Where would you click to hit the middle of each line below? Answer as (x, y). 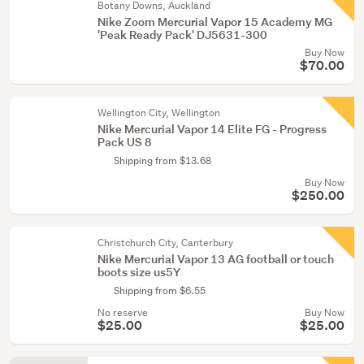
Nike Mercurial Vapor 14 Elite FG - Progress (212, 129)
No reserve (123, 312)
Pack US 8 (125, 142)
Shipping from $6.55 (160, 290)
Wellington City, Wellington (159, 113)
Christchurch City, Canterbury (165, 243)
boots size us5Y (139, 272)
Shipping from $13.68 (162, 160)
